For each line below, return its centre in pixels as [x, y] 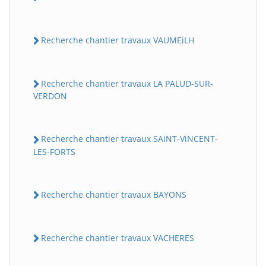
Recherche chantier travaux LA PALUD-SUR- [127, 84]
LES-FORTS [54, 151]
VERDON [50, 96]
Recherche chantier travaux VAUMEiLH [118, 40]
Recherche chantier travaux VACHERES [118, 237]
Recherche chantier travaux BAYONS [114, 194]
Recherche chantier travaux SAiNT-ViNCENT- [129, 139]
